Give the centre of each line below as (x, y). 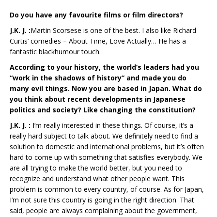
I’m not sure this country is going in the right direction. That (102, 200)
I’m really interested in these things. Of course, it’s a (113, 125)
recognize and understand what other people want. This (97, 178)
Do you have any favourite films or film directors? (96, 15)
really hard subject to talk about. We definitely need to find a (104, 136)
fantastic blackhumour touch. (55, 51)
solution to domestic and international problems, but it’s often (107, 146)
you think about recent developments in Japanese (98, 99)
